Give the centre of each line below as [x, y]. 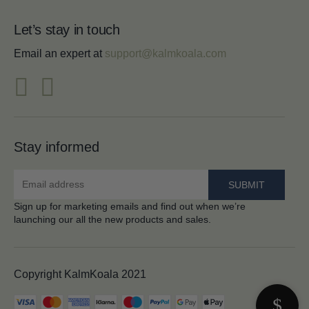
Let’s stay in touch [67, 29]
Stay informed [57, 147]
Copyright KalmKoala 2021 [80, 274]
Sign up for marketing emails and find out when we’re [130, 206]
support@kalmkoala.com [166, 53]
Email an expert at [59, 53]
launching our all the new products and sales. [112, 219]
